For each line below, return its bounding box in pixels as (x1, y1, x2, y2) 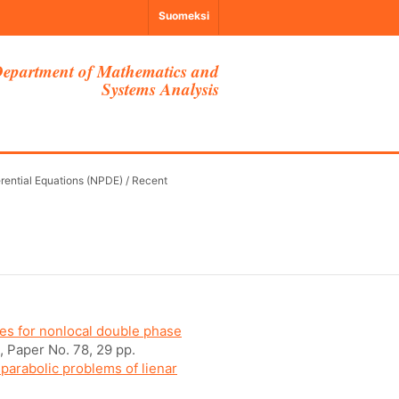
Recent (132, 174, 167, 187)
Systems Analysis (102, 77, 219, 101)
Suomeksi (159, 9, 209, 22)
